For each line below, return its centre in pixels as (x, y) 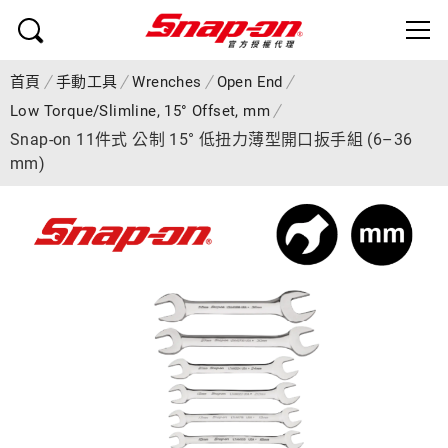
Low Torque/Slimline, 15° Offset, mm (140, 111)
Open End (249, 82)
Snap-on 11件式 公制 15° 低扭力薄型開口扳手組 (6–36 (211, 139)
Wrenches (167, 82)
